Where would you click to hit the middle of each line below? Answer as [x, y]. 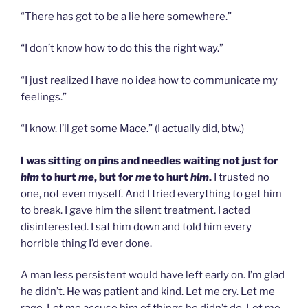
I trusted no [241, 177]
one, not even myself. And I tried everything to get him [151, 194]
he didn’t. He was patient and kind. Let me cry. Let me [148, 292]
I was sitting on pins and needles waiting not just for [150, 161]
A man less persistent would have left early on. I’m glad [153, 275]
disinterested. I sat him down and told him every [136, 227]
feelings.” [44, 97]
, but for [115, 177]
